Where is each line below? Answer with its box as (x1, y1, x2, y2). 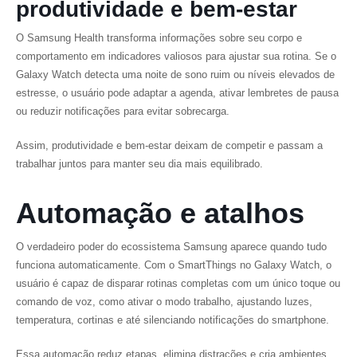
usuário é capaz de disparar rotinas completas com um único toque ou (16, 277, 340, 289)
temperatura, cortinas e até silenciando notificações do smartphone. (16, 314, 335, 326)
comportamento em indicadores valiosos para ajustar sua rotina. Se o (16, 50, 336, 62)
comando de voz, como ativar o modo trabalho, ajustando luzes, (16, 296, 312, 308)
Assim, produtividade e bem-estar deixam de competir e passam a (16, 139, 323, 151)
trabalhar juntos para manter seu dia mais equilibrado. (16, 158, 263, 170)
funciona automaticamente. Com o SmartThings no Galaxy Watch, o (16, 259, 331, 271)
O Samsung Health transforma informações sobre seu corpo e (16, 32, 302, 44)
